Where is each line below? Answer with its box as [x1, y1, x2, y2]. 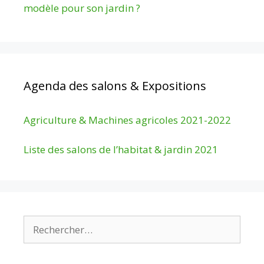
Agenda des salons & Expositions [24, 77, 206, 94]
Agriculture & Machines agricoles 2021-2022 [24, 113, 231, 127]
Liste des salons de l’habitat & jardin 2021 [24, 143, 218, 156]
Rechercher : [23, 216, 79, 229]
